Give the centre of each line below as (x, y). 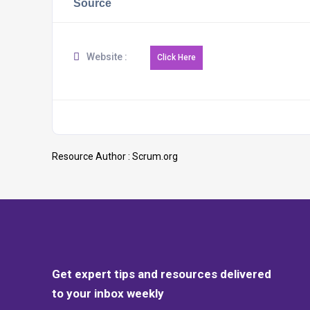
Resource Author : (92, 156)
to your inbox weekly (108, 293)
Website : (106, 57)
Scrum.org (155, 156)
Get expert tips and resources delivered (162, 274)
